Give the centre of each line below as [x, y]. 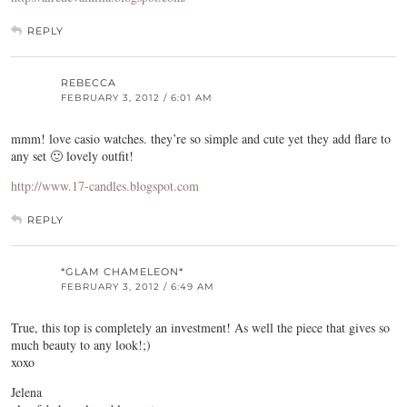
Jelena [26, 392]
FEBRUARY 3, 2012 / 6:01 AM [137, 98]
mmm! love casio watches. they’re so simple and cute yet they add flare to [201, 139]
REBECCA [89, 83]
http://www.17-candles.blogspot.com [105, 186]
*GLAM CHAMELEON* [122, 272]
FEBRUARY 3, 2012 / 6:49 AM [138, 287]
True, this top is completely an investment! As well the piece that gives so [200, 328]
